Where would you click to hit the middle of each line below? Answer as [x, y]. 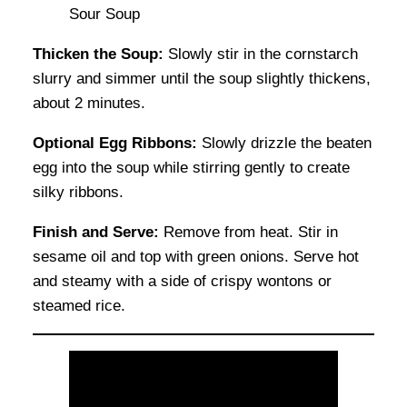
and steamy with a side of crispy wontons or [182, 282]
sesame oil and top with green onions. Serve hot [196, 257]
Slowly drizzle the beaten [284, 144]
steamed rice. [79, 306]
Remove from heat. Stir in [248, 233]
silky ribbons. [78, 193]
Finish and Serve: [96, 233]
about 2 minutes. [89, 104]
